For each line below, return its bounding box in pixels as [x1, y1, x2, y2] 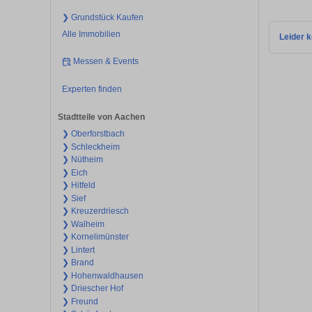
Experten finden [61, 84, 122, 94]
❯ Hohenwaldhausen [61, 270, 143, 281]
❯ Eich [61, 167, 88, 178]
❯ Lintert [61, 244, 95, 255]
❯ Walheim [61, 219, 104, 229]
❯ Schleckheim [61, 141, 120, 152]
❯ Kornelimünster [61, 232, 129, 242]
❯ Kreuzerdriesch [61, 206, 129, 217]
